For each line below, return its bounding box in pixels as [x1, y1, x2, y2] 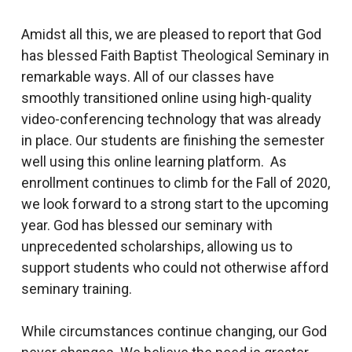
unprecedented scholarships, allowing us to [20, 238, 292, 255]
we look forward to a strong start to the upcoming [20, 196, 328, 212]
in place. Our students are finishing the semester [20, 132, 324, 148]
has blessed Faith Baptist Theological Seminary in [20, 47, 329, 64]
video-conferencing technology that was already [20, 111, 321, 127]
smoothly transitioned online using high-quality [20, 90, 312, 106]
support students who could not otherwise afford [20, 259, 328, 276]
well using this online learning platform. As [20, 153, 287, 170]
